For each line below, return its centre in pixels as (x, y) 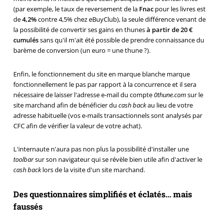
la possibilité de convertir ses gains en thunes (80, 30)
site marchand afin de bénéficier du (66, 105)
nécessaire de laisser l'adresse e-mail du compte (83, 94)
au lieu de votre (169, 105)
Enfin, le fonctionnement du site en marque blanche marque (101, 74)
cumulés (26, 40)
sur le (194, 94)
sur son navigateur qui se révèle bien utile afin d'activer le (118, 160)
